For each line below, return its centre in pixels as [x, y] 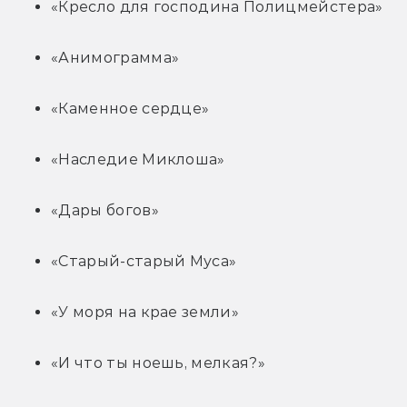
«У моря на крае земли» [145, 313]
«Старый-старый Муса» [144, 262]
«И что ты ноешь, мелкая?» [158, 363]
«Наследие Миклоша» [138, 160]
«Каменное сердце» [130, 109]
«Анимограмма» [115, 58]
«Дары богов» [105, 211]
